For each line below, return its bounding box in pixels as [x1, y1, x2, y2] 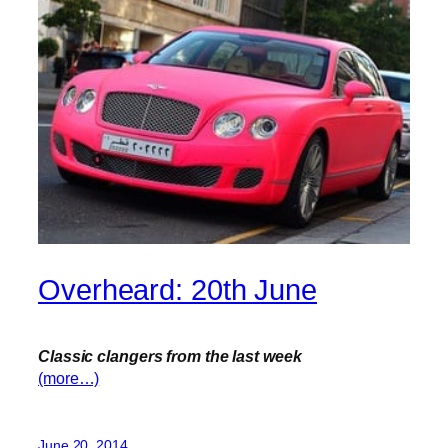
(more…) [38, 369, 100, 388]
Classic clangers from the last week [38, 347, 302, 366]
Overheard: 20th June [38, 273, 317, 306]
